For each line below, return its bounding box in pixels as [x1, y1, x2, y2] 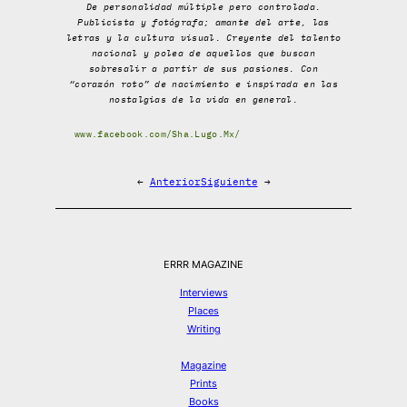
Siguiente [200, 174, 258, 188]
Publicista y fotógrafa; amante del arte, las [77, 15, 330, 28]
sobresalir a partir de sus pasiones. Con [88, 62, 318, 74]
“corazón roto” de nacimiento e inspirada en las [68, 77, 339, 90]
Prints [190, 376, 217, 390]
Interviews [179, 285, 228, 299]
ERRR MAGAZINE [164, 257, 243, 271]
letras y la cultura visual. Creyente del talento [65, 31, 342, 44]
